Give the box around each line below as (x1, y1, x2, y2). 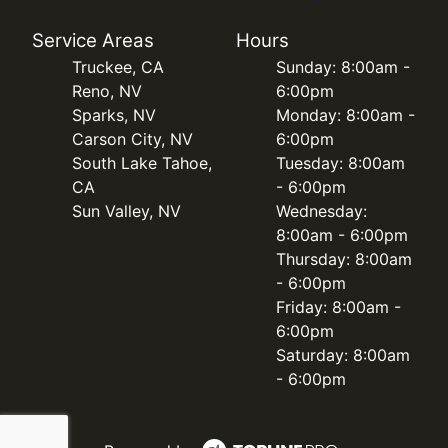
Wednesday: (276, 201, 367, 221)
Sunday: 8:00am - (276, 57, 410, 77)
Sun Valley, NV (72, 201, 181, 221)
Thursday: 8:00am (276, 249, 412, 269)
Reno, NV (72, 81, 142, 101)
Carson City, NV (72, 129, 193, 149)
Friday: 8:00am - (276, 297, 401, 317)
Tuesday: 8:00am (276, 153, 405, 173)
